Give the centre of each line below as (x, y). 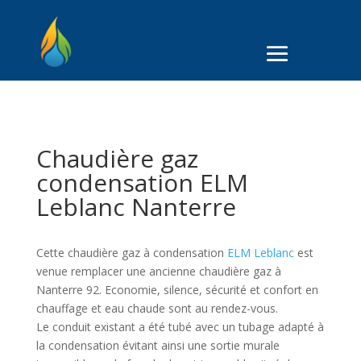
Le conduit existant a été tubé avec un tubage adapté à (180, 327)
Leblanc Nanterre (136, 207)
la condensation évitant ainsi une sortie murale (158, 346)
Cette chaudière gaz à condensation (131, 253)
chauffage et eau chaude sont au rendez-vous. (157, 309)
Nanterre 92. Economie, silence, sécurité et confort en (177, 290)
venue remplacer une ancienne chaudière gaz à (158, 272)
